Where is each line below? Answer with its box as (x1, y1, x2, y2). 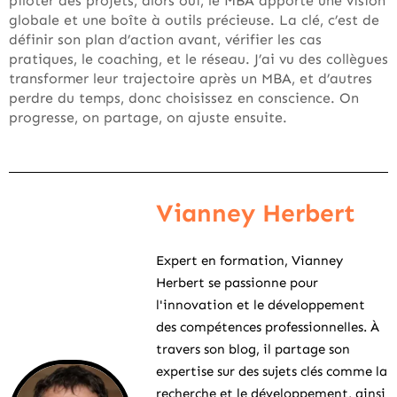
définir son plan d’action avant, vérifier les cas (9, 31, 322, 48)
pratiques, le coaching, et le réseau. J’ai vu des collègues (9, 51, 388, 67)
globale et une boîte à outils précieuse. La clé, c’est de (9, 12, 379, 28)
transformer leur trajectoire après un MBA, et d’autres (9, 70, 372, 87)
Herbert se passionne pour (156, 275, 318, 291)
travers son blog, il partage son (156, 341, 350, 357)
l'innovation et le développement (156, 297, 365, 313)
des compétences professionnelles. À (156, 319, 379, 335)
